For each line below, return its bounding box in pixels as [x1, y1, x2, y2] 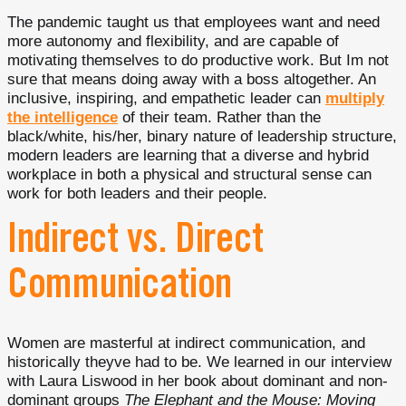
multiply [325, 90, 384, 108]
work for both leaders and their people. [7, 185, 267, 203]
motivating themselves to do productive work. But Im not [7, 52, 389, 70]
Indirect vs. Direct [7, 223, 264, 265]
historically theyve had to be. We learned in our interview [7, 353, 391, 372]
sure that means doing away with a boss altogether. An [7, 71, 376, 89]
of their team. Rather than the [118, 109, 321, 127]
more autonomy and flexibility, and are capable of [7, 33, 339, 51]
